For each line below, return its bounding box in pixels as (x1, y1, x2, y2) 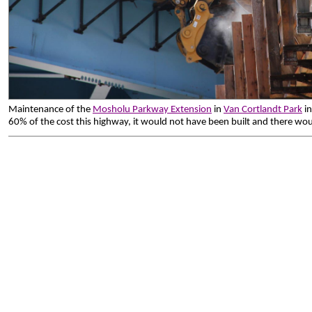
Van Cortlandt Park (224, 104, 302, 116)
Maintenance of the (8, 104, 93, 116)
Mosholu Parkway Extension (93, 104, 212, 116)
